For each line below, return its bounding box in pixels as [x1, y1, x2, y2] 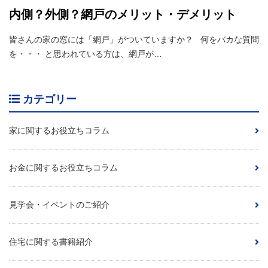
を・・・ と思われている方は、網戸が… [9, 49, 162, 59]
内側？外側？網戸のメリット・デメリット [9, 8, 236, 22]
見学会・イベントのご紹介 [9, 200, 109, 210]
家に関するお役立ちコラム [9, 126, 109, 136]
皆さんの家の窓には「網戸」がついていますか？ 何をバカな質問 [9, 35, 259, 45]
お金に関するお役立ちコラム [9, 163, 118, 173]
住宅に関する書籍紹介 [9, 237, 93, 247]
